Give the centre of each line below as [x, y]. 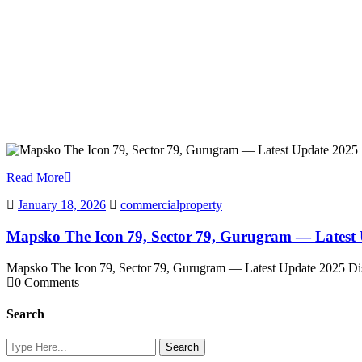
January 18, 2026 [62, 205]
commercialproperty [171, 205]
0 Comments [47, 282]
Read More [35, 178]
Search [25, 314]
